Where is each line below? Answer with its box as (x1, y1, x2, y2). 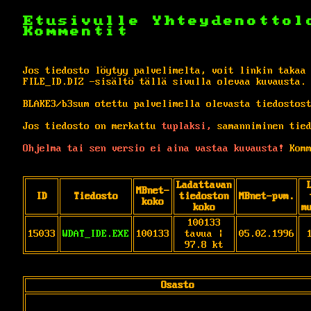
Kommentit (23, 26, 129, 37)
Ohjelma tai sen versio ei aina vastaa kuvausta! (23, 142, 284, 154)
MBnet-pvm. (239, 190, 294, 202)
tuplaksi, (162, 120, 212, 132)
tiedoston (179, 190, 229, 202)
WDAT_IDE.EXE (62, 228, 129, 239)
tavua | (185, 228, 224, 239)
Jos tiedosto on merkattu (23, 120, 162, 132)
